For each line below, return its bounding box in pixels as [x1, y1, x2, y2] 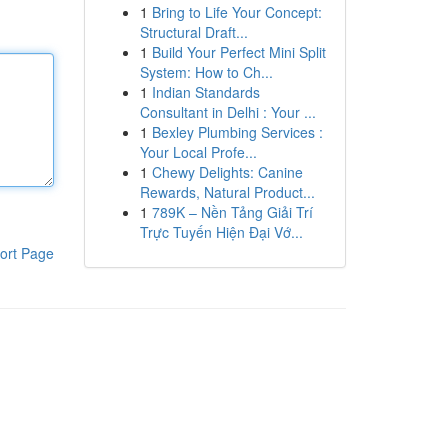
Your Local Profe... [139, 142, 257, 162]
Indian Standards [151, 82, 260, 102]
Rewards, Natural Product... [139, 182, 315, 202]
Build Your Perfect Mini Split [151, 42, 326, 62]
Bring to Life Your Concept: [151, 2, 322, 22]
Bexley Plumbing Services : [151, 122, 323, 142]
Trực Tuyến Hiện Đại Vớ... [139, 222, 303, 242]
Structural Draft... [139, 22, 248, 42]
